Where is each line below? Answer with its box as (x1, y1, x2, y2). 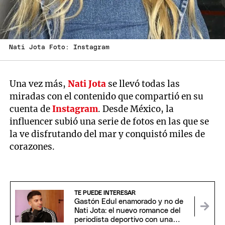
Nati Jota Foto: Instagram (9, 44, 109, 51)
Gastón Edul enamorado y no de (74, 197, 183, 205)
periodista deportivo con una (74, 215, 173, 223)
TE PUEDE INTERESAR (74, 189, 136, 196)
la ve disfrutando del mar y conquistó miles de (10, 128, 205, 140)
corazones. (10, 141, 55, 152)
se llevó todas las (106, 78, 180, 89)
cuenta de (10, 103, 53, 115)
